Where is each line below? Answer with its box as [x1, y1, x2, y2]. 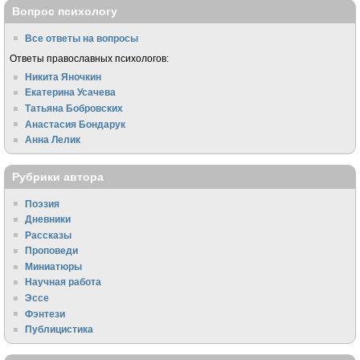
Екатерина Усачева [25, 87, 117, 98]
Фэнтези [25, 308, 66, 319]
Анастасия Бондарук [25, 118, 126, 129]
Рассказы [25, 229, 72, 240]
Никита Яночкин [25, 71, 102, 82]
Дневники [25, 214, 72, 225]
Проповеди [25, 245, 79, 256]
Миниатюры [25, 260, 83, 272]
